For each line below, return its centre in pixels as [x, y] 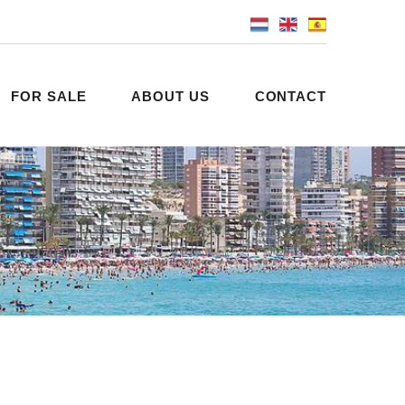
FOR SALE [49, 96]
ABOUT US [170, 96]
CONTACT [290, 96]
